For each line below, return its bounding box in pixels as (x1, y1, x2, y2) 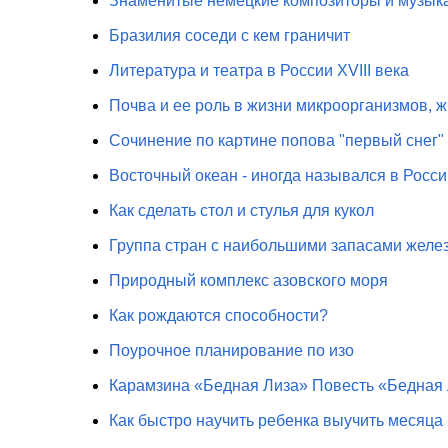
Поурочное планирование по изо (108, 342, 354, 359)
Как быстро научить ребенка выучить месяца (108, 412, 443, 429)
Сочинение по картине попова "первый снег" (108, 132, 444, 149)
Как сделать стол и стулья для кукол (108, 202, 374, 219)
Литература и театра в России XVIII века (108, 62, 409, 79)
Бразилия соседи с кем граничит (108, 27, 350, 44)
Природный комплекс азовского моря (108, 272, 388, 289)
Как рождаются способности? (108, 307, 328, 324)
